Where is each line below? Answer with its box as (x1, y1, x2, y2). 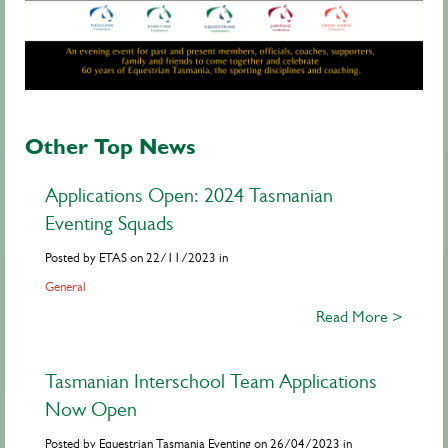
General (45, 279, 86, 295)
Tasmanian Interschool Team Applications (45, 370, 377, 394)
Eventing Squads (45, 212, 174, 236)
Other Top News (25, 133, 195, 160)
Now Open (45, 398, 137, 422)
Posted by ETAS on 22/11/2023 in (45, 250, 228, 266)
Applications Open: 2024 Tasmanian (45, 184, 333, 208)
